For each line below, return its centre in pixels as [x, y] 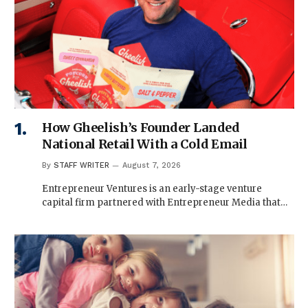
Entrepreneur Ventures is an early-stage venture [152, 188]
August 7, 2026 [152, 165]
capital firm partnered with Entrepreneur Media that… [165, 202]
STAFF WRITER [81, 165]
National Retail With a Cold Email [145, 144]
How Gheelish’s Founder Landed [141, 127]
